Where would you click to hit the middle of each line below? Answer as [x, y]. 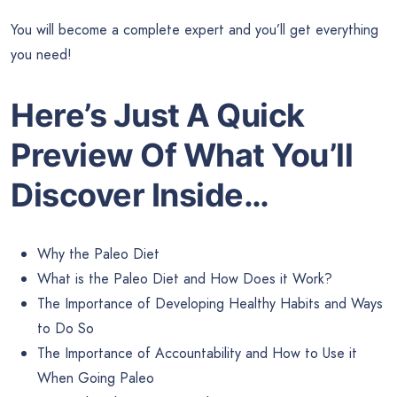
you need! [41, 55]
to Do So [66, 328]
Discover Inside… [140, 195]
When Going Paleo [96, 378]
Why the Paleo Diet [98, 253]
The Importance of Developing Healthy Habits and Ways [210, 303]
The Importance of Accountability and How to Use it [197, 353]
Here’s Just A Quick [158, 116]
